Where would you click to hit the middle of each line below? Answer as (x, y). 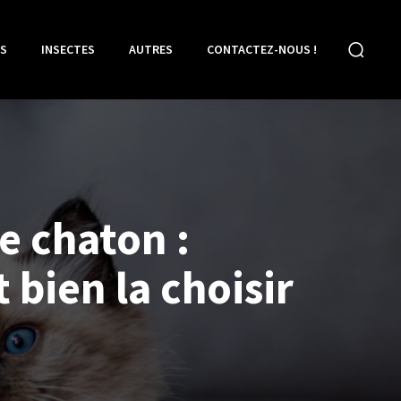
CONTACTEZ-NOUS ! (261, 50)
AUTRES (150, 50)
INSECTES (68, 50)
